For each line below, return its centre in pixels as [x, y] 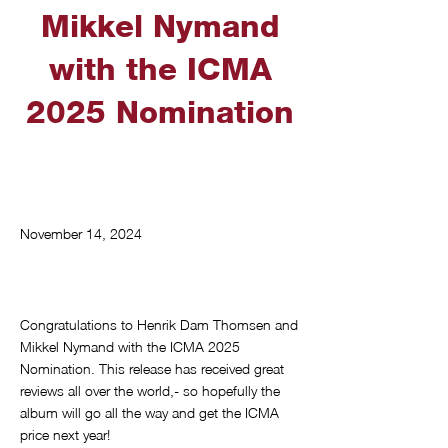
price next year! [65, 434]
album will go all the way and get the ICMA [149, 412]
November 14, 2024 [81, 233]
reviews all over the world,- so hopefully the [150, 390]
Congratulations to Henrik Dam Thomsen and [159, 324]
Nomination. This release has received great [152, 368]
